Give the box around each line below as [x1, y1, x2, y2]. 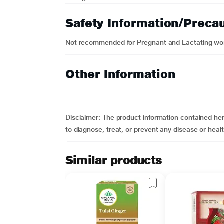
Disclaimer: [65, 113, 102, 121]
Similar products [65, 153, 162, 167]
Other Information [65, 67, 175, 81]
